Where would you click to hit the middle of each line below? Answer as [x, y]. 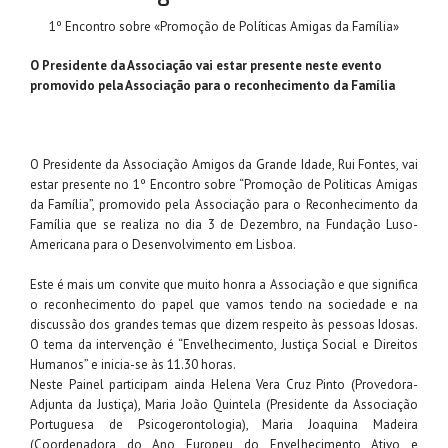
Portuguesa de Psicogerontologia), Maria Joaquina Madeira [224, 424]
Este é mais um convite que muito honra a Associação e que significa [224, 284]
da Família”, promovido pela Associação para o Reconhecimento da [224, 205]
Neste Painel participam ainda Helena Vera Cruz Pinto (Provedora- [224, 384]
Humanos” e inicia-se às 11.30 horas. [133, 364]
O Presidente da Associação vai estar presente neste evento [206, 66]
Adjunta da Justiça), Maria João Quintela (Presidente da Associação [224, 404]
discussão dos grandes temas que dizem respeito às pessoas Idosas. [224, 324]
